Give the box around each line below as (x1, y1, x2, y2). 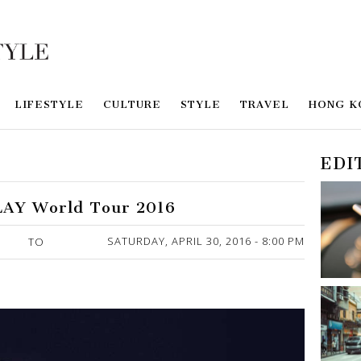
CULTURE (103, 98, 161, 111)
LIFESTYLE (15, 98, 84, 111)
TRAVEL (240, 98, 289, 111)
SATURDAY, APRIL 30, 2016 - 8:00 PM (107, 234, 305, 249)
